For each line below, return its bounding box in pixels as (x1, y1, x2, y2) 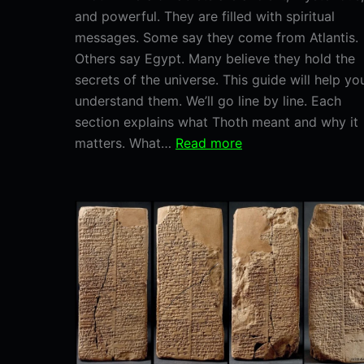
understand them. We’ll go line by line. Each (75, 93, 341, 110)
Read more (175, 135, 242, 152)
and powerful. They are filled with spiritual (75, 8, 335, 25)
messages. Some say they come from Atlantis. (75, 29, 358, 46)
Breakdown (241, 240, 310, 257)
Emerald (241, 303, 292, 320)
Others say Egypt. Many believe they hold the (75, 50, 355, 67)
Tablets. (241, 324, 289, 341)
